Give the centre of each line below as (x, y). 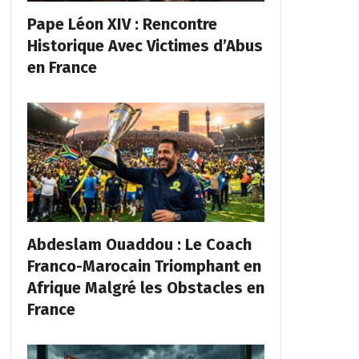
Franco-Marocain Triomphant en (144, 266)
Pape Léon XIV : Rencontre (122, 24)
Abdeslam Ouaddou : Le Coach (139, 244)
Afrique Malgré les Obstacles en (145, 287)
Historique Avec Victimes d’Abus (145, 46)
